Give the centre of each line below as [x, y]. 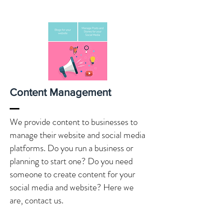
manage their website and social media [77, 135]
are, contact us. [37, 201]
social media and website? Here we [72, 187]
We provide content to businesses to [74, 122]
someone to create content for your [72, 174]
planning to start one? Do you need [71, 161]
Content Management [60, 93]
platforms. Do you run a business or [71, 148]
